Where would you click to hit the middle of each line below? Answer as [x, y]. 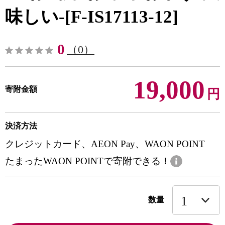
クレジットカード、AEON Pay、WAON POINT [105, 144]
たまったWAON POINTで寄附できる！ [88, 161]
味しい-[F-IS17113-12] [92, 17]
